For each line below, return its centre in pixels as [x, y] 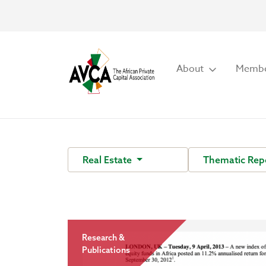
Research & [103, 237]
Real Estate [108, 160]
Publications [106, 250]
